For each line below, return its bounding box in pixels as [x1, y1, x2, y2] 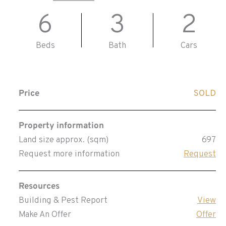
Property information [18, 120, 104, 132]
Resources [18, 181, 60, 193]
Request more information [18, 148, 120, 160]
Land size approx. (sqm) [18, 134, 108, 146]
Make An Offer [18, 209, 71, 221]
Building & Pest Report [18, 195, 107, 207]
